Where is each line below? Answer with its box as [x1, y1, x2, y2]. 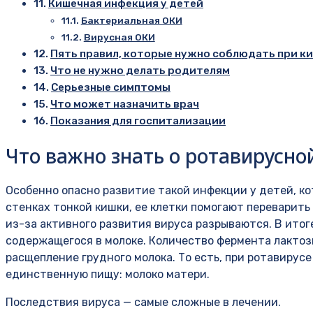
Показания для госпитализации [50, 114, 226, 127]
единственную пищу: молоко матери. [6, 268, 210, 281]
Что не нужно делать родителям [50, 64, 231, 77]
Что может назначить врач [50, 97, 200, 110]
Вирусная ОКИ [83, 31, 155, 43]
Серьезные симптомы [51, 80, 171, 94]
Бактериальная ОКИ [80, 14, 182, 26]
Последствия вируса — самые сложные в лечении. [6, 296, 281, 309]
